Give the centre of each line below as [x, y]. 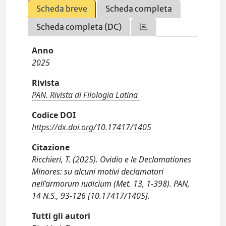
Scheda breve [62, 9]
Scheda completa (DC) [79, 27]
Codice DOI [54, 115]
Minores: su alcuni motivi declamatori [98, 172]
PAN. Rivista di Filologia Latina [85, 95]
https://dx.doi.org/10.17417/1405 [92, 127]
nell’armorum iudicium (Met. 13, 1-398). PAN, [111, 184]
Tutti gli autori [61, 216]
